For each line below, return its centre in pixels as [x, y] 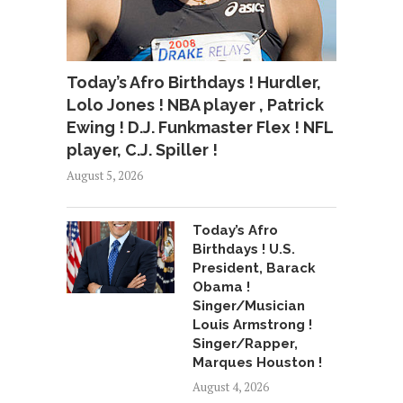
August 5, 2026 [105, 175]
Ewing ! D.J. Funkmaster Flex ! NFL [200, 127]
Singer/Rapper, [245, 343]
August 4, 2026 [231, 386]
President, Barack [254, 268]
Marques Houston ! [257, 362]
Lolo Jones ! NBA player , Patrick [195, 104]
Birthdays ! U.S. [244, 249]
